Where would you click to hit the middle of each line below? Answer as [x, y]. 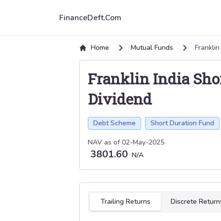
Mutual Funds [152, 48]
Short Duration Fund [182, 123]
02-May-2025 [143, 142]
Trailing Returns [125, 202]
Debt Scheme [114, 123]
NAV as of [105, 142]
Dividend [120, 99]
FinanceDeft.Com [90, 18]
